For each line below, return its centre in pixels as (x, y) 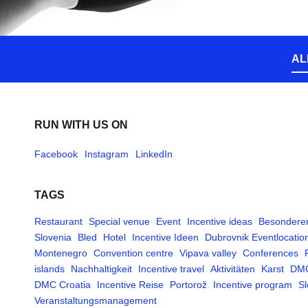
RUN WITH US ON (81, 125)
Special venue (119, 221)
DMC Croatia (63, 285)
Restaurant (58, 221)
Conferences (271, 253)
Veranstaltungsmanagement (96, 300)
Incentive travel (171, 269)
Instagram (107, 154)
